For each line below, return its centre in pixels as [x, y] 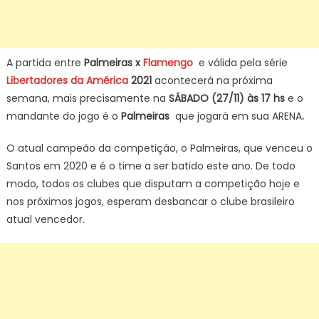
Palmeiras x [110, 62]
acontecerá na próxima [213, 80]
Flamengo [166, 62]
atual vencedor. [45, 219]
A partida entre [43, 62]
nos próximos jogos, [55, 201]
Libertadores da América [67, 80]
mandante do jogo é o [63, 116]
